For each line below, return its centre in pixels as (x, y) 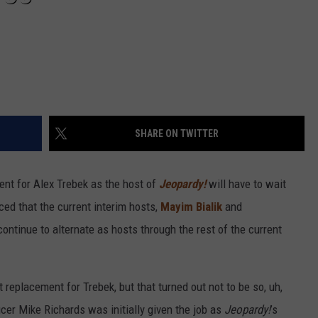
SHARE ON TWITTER (177, 134)
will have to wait (247, 184)
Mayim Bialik (191, 207)
